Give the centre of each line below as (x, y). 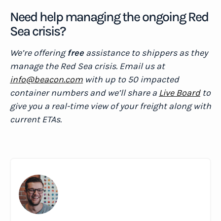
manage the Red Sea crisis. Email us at (87, 66)
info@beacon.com (46, 79)
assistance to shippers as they (146, 53)
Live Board (180, 93)
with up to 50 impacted (131, 79)
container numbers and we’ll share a (84, 93)
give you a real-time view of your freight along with (110, 106)
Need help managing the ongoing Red (109, 17)
